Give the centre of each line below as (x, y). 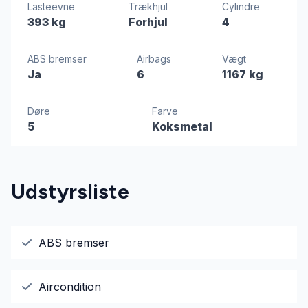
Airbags (154, 59)
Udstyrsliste (70, 191)
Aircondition (70, 287)
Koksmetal (182, 126)
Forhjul (148, 22)
